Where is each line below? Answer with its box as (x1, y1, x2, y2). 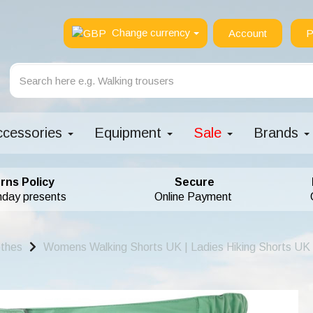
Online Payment (137, 191, 232, 203)
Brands (253, 125, 303, 140)
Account (222, 27, 272, 40)
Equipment (94, 125, 166, 140)
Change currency (108, 27, 194, 38)
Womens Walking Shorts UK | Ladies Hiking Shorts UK (43, 241, 310, 253)
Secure (174, 176, 214, 188)
